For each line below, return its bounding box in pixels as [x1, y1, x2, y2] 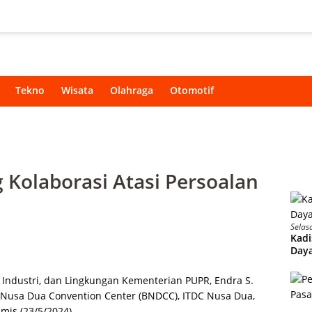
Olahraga [110, 84, 153, 97]
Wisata [61, 84, 93, 97]
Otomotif [170, 84, 214, 97]
